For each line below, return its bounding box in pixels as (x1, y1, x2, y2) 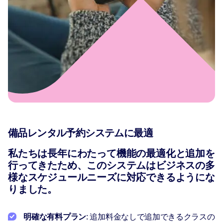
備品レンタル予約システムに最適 (8, 127, 153, 139)
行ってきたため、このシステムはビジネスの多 (8, 160, 215, 171)
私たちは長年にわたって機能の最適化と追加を (8, 148, 215, 159)
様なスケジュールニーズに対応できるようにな (8, 172, 215, 183)
